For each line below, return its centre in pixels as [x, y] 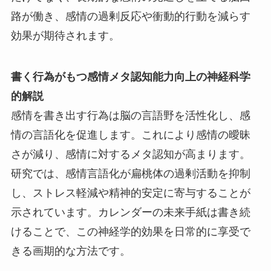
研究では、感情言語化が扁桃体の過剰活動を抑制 [130, 174]
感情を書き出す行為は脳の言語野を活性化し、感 [130, 116]
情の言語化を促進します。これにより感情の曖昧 [130, 135]
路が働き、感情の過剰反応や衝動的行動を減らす [130, 17]
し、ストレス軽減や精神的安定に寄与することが [130, 193]
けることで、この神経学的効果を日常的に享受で [130, 232]
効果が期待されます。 [65, 36]
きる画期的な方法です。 [70, 251]
